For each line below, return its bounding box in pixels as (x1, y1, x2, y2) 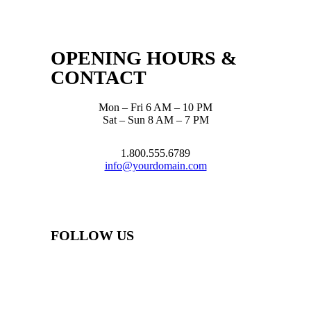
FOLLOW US (50, 227, 134, 243)
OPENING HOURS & (50, 47, 237, 69)
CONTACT (50, 66, 146, 88)
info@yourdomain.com (104, 159, 207, 171)
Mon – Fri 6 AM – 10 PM (99, 101, 212, 113)
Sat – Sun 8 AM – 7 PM (102, 113, 209, 126)
